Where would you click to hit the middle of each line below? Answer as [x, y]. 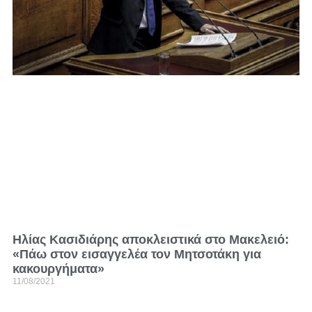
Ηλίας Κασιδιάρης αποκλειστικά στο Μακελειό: [151, 240]
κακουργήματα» [58, 269]
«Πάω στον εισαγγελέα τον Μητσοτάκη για [137, 255]
